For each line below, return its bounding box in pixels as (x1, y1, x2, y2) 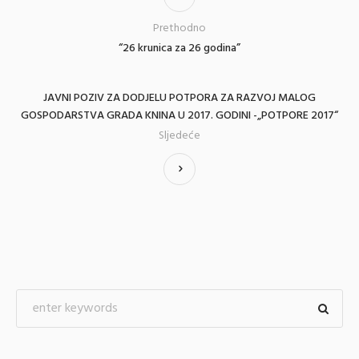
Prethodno (153, 18, 206, 38)
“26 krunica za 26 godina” (119, 38, 240, 58)
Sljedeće (159, 126, 200, 145)
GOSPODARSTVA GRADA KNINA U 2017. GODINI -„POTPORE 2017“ (21, 106, 338, 125)
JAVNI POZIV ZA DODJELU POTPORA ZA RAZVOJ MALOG (43, 88, 316, 107)
